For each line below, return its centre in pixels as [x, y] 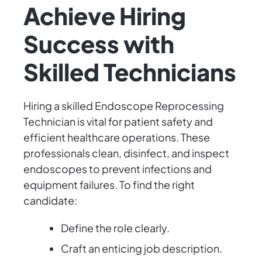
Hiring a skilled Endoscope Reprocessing [124, 106]
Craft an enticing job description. [142, 249]
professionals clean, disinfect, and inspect [126, 153]
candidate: [50, 201]
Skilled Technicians [130, 72]
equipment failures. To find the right [109, 185]
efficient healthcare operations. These [117, 137]
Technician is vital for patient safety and [118, 122]
